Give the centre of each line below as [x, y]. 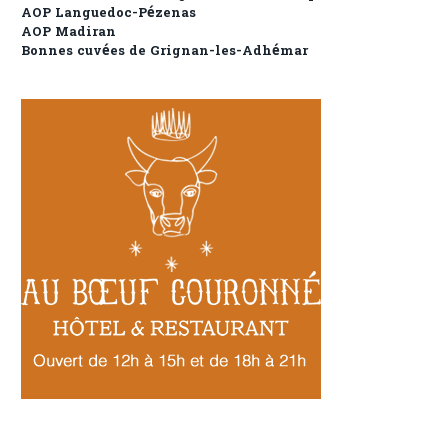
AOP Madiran [68, 33]
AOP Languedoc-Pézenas [108, 14]
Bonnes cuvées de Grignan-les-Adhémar [164, 52]
